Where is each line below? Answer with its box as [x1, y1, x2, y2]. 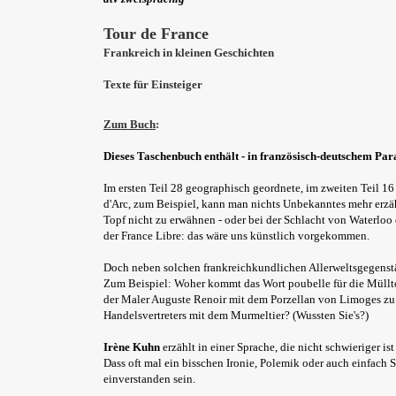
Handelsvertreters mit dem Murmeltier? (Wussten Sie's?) [103, 308, 369, 322]
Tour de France [103, 25, 209, 42]
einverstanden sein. [103, 372, 195, 385]
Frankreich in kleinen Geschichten [103, 46, 274, 59]
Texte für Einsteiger [103, 78, 202, 91]
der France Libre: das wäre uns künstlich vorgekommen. [103, 229, 369, 242]
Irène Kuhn [103, 340, 160, 354]
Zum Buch [103, 118, 156, 131]
